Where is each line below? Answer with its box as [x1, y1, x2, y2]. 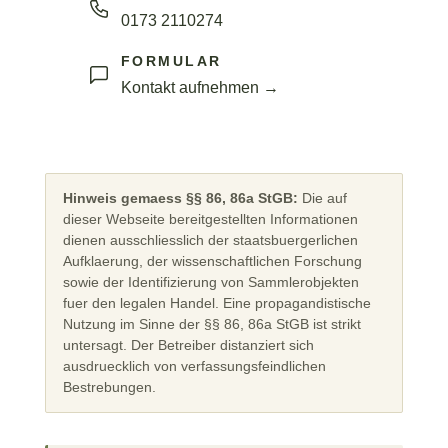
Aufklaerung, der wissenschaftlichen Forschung [62, 252, 362, 269]
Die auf [297, 189, 347, 206]
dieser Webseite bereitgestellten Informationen [62, 210, 358, 227]
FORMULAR [120, 52, 222, 69]
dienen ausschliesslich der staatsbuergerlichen [62, 231, 358, 248]
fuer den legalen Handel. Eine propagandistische [62, 294, 371, 311]
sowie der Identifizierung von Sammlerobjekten [62, 273, 359, 290]
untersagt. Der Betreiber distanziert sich [62, 336, 314, 353]
